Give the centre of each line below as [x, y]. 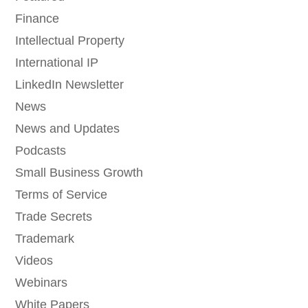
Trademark [44, 239]
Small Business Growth [79, 173]
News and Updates [67, 129]
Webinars [41, 283]
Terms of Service [61, 195]
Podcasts [40, 151]
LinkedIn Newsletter [69, 85]
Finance [37, 19]
